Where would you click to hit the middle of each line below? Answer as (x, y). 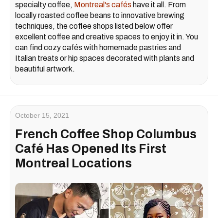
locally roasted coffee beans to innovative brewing (100, 16)
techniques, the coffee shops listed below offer (94, 26)
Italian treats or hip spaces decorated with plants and (105, 58)
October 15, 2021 (42, 116)
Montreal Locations (73, 163)
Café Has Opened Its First (91, 149)
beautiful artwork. (45, 69)
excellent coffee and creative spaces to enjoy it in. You (107, 37)
